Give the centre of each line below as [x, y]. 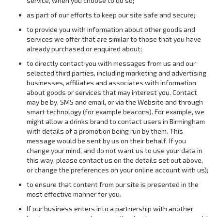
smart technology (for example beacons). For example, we [116, 112]
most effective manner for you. [74, 194]
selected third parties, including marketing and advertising [116, 73]
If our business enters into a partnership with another [110, 209]
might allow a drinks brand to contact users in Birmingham [116, 121]
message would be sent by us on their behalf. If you [106, 141]
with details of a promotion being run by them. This [105, 131]
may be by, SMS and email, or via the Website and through [115, 102]
